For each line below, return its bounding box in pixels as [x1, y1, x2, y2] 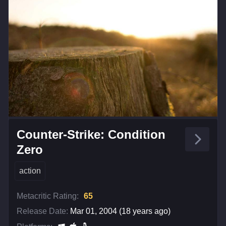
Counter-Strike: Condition [17, 127, 165, 141]
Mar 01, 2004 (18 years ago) [70, 206, 171, 215]
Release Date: [17, 206, 68, 215]
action [19, 166, 41, 175]
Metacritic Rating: [17, 191, 79, 200]
